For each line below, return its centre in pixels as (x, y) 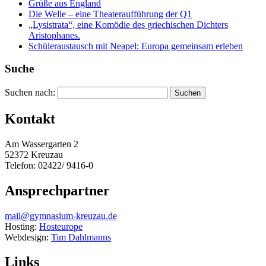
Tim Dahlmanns (81, 237)
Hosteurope (61, 226)
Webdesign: (28, 237)
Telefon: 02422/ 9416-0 (49, 165)
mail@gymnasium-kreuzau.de (61, 216)
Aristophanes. (54, 35)
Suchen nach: (30, 92)
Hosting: (22, 226)
